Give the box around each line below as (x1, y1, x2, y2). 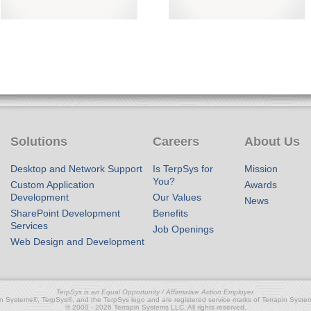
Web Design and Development (10, 236, 145, 247)
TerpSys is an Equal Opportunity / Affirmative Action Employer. (56, 288, 255, 296)
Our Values (153, 192, 202, 203)
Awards (244, 179, 277, 190)
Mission (244, 163, 278, 174)
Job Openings (153, 224, 215, 235)
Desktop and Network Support (10, 163, 143, 174)
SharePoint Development (10, 208, 121, 219)
